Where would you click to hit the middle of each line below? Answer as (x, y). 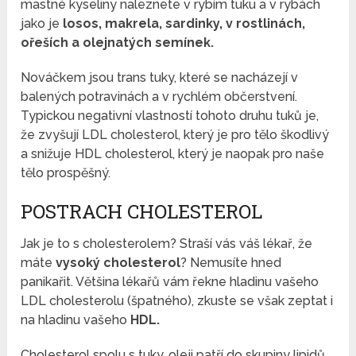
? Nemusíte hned (231, 263)
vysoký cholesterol (117, 263)
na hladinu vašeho (76, 320)
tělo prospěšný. (66, 173)
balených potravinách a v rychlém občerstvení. (159, 97)
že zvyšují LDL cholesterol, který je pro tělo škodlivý (175, 135)
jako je (42, 24)
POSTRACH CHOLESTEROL (142, 212)
